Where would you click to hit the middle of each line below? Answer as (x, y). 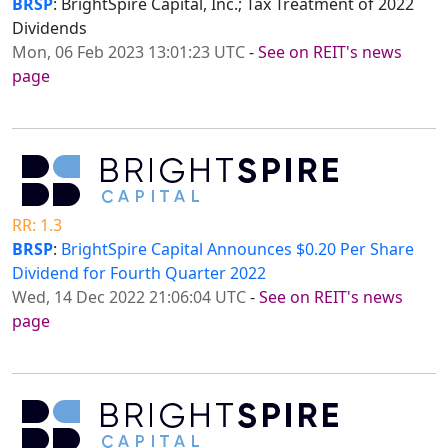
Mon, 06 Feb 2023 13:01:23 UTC (128, 52)
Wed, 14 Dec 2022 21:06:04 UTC (129, 297)
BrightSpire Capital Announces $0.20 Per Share (237, 249)
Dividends (49, 28)
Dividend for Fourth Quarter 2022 (139, 273)
